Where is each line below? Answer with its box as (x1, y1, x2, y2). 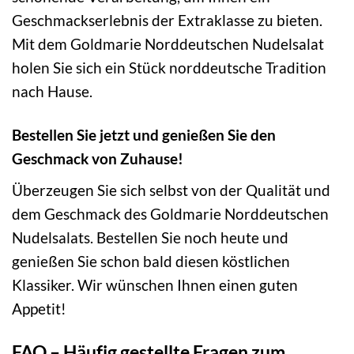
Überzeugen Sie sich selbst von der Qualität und (12, 180, 330, 199)
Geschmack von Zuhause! (12, 149, 183, 168)
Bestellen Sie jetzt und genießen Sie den (12, 126, 276, 145)
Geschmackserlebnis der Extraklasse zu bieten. (12, 11, 322, 30)
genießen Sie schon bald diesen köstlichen (12, 251, 290, 270)
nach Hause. (12, 82, 92, 101)
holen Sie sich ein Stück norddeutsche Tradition (12, 58, 326, 77)
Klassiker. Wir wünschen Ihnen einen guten (12, 275, 298, 294)
